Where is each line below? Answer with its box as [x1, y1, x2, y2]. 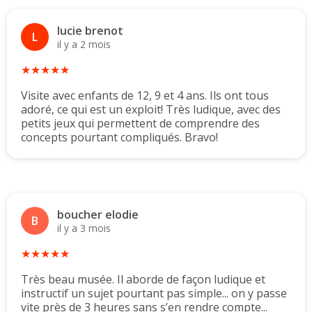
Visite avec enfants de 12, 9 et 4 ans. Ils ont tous [21, 88, 269, 104]
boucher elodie [57, 206, 139, 222]
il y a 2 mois [57, 37, 111, 51]
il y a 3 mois [57, 221, 111, 235]
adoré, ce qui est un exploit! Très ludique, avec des [21, 102, 281, 118]
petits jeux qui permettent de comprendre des [21, 116, 260, 132]
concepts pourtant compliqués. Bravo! [21, 130, 218, 146]
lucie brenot [57, 22, 123, 38]
